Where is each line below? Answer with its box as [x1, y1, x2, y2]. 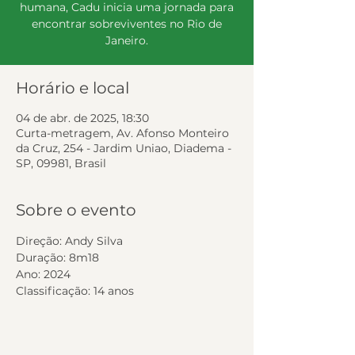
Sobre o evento [16, 200, 136, 219]
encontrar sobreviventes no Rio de [32, 17, 222, 31]
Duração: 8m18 [16, 250, 102, 265]
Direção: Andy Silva [16, 234, 126, 248]
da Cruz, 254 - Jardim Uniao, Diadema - [16, 141, 231, 155]
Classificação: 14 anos [16, 284, 134, 298]
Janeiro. [105, 33, 148, 48]
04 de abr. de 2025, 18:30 [16, 111, 149, 125]
